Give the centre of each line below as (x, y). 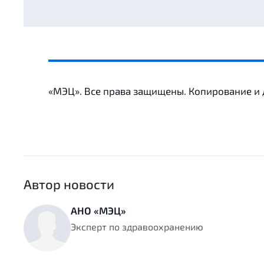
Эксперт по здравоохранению (137, 227)
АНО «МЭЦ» (98, 211)
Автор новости (69, 184)
